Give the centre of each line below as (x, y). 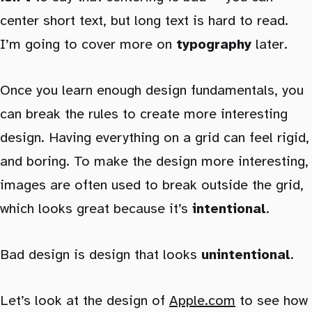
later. (270, 45)
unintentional (246, 255)
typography (214, 45)
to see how (272, 301)
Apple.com (202, 301)
